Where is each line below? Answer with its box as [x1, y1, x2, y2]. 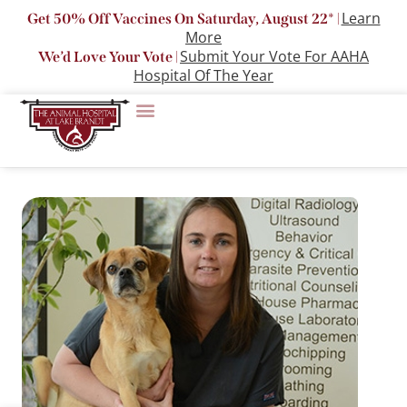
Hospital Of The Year [134, 65, 273, 85]
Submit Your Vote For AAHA [180, 46, 369, 66]
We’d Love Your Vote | [38, 48, 180, 65]
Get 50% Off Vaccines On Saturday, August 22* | [26, 10, 342, 27]
